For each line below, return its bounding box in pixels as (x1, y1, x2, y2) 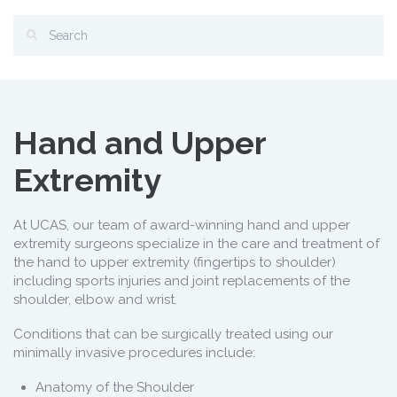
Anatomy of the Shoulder (35, 379, 194, 395)
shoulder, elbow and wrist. (13, 292, 177, 307)
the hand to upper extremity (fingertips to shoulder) (13, 254, 336, 270)
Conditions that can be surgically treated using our (13, 326, 333, 342)
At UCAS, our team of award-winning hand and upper (13, 217, 350, 233)
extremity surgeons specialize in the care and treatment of (13, 236, 379, 252)
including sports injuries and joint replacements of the (13, 273, 350, 289)
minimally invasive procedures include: (13, 345, 255, 361)
